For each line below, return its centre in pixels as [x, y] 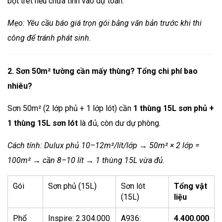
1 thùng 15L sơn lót [43, 123]
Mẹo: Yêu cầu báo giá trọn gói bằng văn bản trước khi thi [105, 23]
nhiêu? [20, 86]
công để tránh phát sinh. [49, 38]
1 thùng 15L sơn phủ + [174, 108]
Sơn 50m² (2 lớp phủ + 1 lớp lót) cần [70, 108]
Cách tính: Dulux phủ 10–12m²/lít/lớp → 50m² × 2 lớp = [104, 145]
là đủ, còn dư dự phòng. [119, 123]
